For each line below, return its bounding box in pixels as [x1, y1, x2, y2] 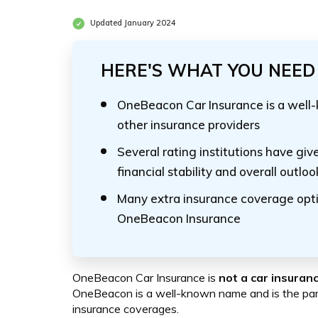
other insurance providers [117, 117, 260, 132]
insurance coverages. [72, 302, 179, 316]
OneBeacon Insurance [117, 211, 241, 226]
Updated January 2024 [88, 18, 176, 28]
